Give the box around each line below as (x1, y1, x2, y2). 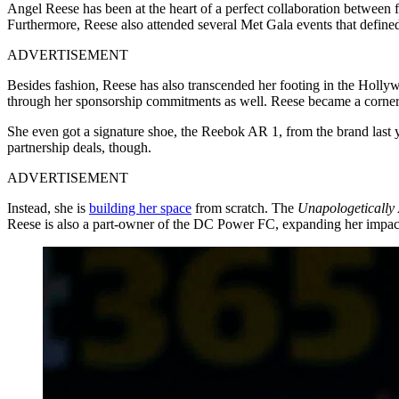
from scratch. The (191, 199, 297, 216)
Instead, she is (7, 199, 89, 216)
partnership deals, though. (7, 139, 151, 155)
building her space (89, 199, 191, 216)
